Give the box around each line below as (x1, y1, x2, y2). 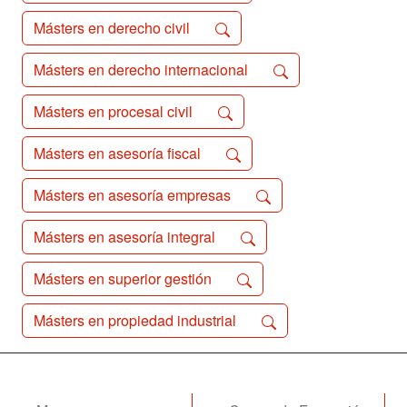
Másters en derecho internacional (34, 59, 252, 80)
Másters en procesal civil (34, 101, 196, 122)
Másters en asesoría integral (34, 226, 219, 247)
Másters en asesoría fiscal (34, 143, 204, 164)
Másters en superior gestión (34, 268, 215, 289)
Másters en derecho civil (34, 17, 194, 38)
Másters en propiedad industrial (34, 310, 240, 331)
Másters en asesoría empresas (34, 184, 234, 205)
